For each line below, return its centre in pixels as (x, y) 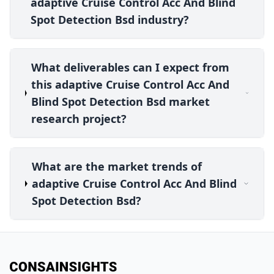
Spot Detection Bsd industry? (110, 20)
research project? (79, 119)
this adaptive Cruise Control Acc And (130, 85)
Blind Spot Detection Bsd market (120, 102)
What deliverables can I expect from (130, 68)
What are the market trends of (117, 167)
